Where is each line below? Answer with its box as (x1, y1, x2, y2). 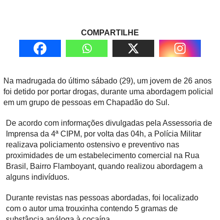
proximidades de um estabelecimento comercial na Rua (6, 151, 199, 160)
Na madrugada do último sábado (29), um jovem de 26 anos (3, 77, 212, 85)
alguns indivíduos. (6, 173, 69, 182)
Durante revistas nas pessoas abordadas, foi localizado (6, 193, 198, 202)
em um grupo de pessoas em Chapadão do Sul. (3, 98, 169, 107)
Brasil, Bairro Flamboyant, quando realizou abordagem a (6, 162, 203, 171)
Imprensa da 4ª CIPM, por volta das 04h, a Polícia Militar (6, 130, 201, 138)
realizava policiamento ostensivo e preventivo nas (6, 140, 179, 149)
